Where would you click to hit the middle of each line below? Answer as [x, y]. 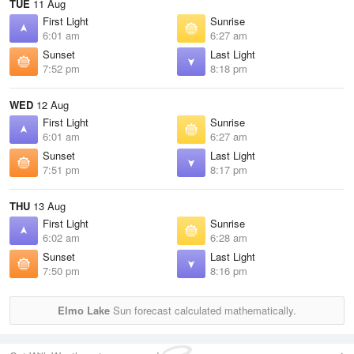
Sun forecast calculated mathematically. [203, 310]
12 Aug [51, 105]
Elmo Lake [84, 310]
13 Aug [48, 206]
